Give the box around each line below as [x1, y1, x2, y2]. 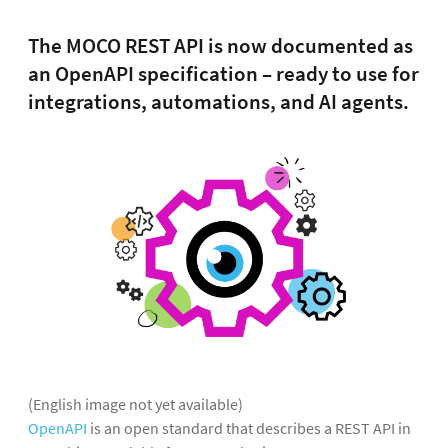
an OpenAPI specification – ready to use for [28, 61, 419, 87]
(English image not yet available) [28, 393, 243, 414]
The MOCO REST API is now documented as [28, 33, 413, 59]
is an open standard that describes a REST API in [87, 417, 411, 438]
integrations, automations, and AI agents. [28, 89, 409, 115]
